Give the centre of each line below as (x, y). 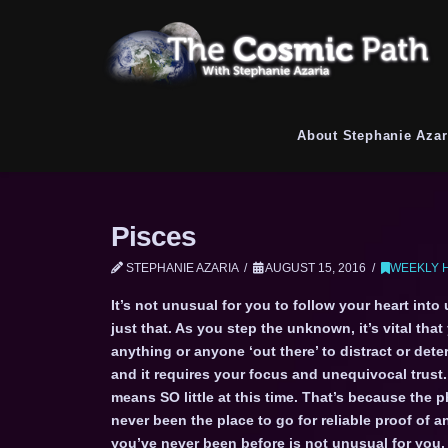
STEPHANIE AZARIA (180, 267)
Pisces (153, 236)
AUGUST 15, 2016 (315, 267)
